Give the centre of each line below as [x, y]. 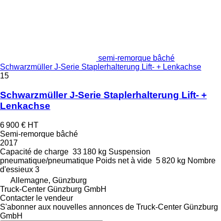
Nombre [202, 160]
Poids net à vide [124, 160]
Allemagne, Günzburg [49, 180]
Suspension [129, 151]
